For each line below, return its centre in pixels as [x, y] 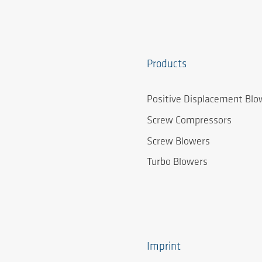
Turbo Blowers [177, 163]
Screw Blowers [178, 142]
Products [167, 65]
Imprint [164, 247]
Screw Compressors [189, 120]
